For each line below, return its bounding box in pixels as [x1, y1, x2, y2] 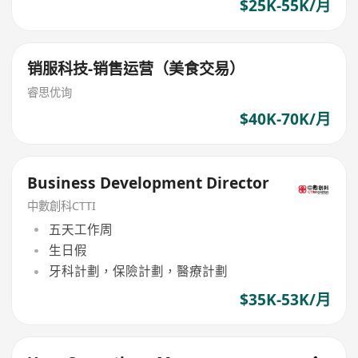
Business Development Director [27, 172, 270, 193]
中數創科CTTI [27, 198, 97, 214]
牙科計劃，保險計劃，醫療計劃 [48, 262, 228, 280]
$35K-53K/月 [239, 288, 331, 310]
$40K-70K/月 [239, 108, 331, 129]
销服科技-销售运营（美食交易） [27, 58, 245, 80]
